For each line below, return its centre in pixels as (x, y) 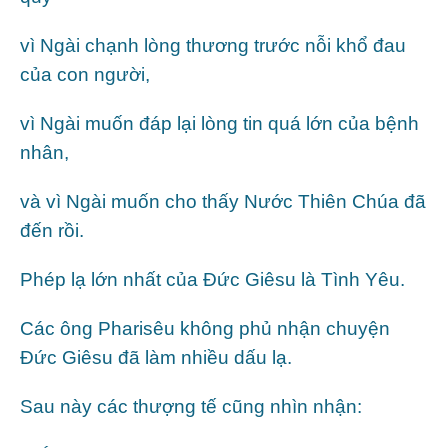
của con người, (85, 74)
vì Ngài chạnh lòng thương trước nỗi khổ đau (213, 45)
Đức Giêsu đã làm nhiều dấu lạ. (156, 357)
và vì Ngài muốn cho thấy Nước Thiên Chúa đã (223, 201)
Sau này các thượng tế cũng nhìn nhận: (191, 406)
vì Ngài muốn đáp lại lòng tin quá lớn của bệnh (219, 123)
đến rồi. (52, 230)
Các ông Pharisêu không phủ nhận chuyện (205, 328)
